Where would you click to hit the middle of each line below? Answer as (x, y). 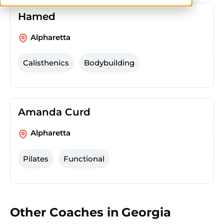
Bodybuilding (109, 63)
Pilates (36, 158)
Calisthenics (46, 63)
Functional (84, 158)
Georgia (146, 212)
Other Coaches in (64, 212)
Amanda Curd (54, 112)
